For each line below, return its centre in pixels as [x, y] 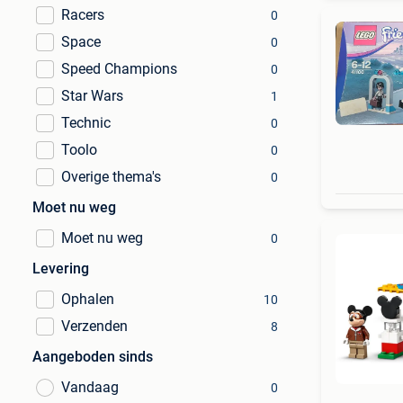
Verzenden [94, 326]
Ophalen [88, 299]
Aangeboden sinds [93, 357]
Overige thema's [111, 177]
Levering [61, 269]
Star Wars [92, 96]
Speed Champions [119, 69]
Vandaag [90, 387]
